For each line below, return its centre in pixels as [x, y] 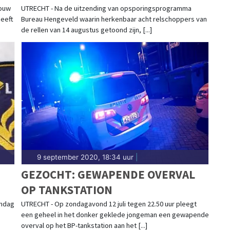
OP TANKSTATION [66, 189]
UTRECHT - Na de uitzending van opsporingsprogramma [106, 8]
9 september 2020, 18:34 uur [85, 157]
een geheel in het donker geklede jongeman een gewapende [115, 214]
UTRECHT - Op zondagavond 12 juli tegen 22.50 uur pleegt [109, 204]
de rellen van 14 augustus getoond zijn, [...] [86, 30]
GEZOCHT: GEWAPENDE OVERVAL [108, 174]
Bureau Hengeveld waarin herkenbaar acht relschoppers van [114, 19]
